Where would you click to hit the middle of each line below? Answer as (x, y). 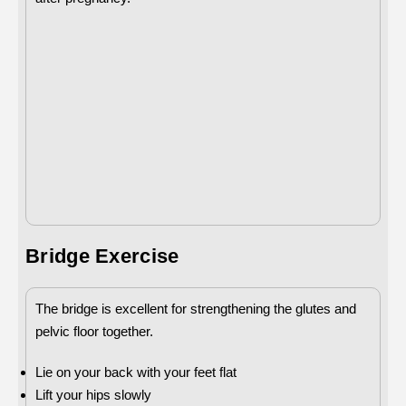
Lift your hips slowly (93, 394)
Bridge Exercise (102, 256)
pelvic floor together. (94, 331)
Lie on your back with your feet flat (136, 372)
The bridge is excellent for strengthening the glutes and (196, 308)
